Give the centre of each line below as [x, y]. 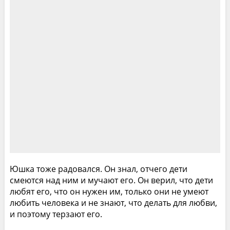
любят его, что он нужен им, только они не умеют [109, 191]
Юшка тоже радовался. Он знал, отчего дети [98, 169]
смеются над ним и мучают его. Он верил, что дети [111, 180]
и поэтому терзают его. [56, 214]
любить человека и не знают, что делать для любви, [113, 203]
